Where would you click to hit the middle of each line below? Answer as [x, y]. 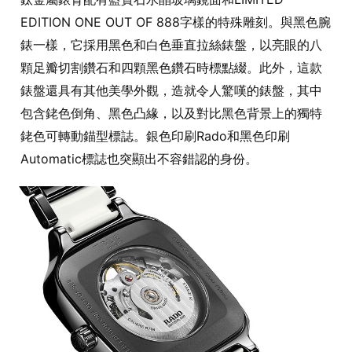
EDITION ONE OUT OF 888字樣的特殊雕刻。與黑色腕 [176, 22]
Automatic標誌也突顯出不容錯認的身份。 [139, 159]
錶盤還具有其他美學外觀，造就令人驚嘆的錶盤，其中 [171, 91]
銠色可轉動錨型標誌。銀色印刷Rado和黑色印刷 [155, 136]
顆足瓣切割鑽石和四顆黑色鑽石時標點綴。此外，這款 [171, 68]
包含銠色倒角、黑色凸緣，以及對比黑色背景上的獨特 [171, 114]
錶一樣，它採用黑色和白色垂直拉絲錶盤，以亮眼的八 [171, 45]
